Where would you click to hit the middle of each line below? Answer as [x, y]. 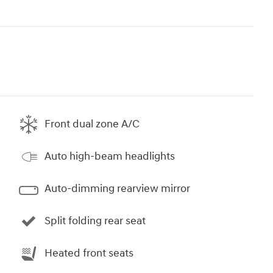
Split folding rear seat [95, 221]
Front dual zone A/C [92, 124]
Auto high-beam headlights [110, 157]
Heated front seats [89, 253]
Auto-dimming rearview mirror [117, 189]
